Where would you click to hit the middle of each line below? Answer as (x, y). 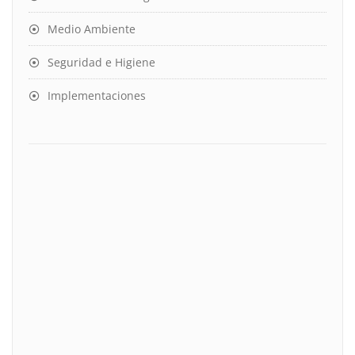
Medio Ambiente (92, 29)
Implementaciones (97, 95)
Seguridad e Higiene (101, 62)
